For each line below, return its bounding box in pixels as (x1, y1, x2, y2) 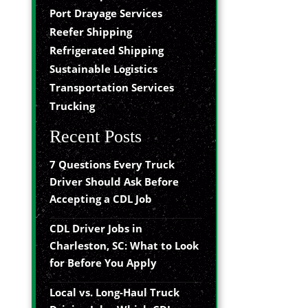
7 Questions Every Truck (49, 157, 175, 171)
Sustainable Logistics (49, 62, 157, 76)
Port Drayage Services (49, 6, 162, 20)
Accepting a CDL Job (49, 192, 152, 206)
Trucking (49, 99, 95, 113)
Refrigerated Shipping (49, 43, 164, 57)
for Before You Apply (49, 256, 157, 269)
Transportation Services (49, 80, 174, 94)
